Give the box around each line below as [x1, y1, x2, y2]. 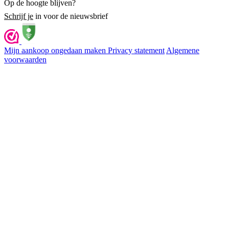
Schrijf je [4, 11, 33, 20]
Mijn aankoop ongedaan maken [4, 45, 108, 55]
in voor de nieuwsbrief [33, 11, 108, 20]
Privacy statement [108, 45, 165, 55]
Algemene [166, 45, 199, 55]
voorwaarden [4, 55, 47, 64]
